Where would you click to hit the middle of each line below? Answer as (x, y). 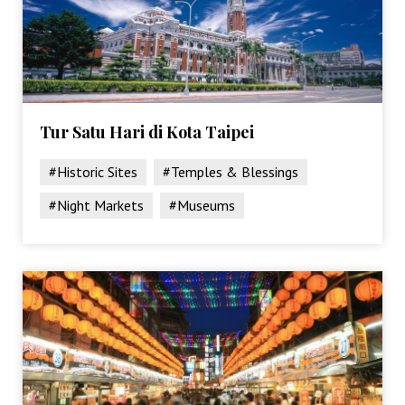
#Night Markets (97, 205)
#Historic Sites (94, 171)
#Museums (202, 205)
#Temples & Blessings (231, 171)
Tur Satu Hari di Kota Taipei (147, 132)
